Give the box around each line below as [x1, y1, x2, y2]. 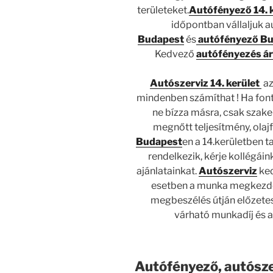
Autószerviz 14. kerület [150, 77, 262, 89]
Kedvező [154, 48, 196, 60]
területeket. [137, 4, 190, 16]
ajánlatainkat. [136, 165, 199, 177]
